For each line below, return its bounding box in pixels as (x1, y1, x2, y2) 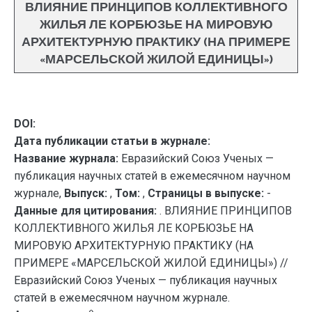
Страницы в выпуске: (148, 187, 264, 200)
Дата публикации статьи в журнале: (14, 134, 210, 148)
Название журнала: (14, 152, 118, 165)
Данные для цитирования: (14, 204, 159, 217)
